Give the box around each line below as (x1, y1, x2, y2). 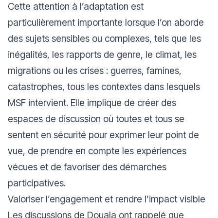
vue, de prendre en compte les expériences (8, 145, 186, 157)
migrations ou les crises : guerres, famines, (8, 64, 182, 76)
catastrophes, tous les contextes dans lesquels (8, 80, 200, 92)
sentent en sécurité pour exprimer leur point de (8, 128, 199, 141)
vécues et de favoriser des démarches (8, 161, 166, 173)
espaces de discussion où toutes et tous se (8, 112, 184, 125)
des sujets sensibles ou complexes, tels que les (8, 32, 201, 44)
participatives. (8, 177, 66, 189)
